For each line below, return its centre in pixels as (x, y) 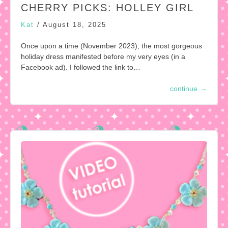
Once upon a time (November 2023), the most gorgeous (111, 46)
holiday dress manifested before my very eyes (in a (103, 57)
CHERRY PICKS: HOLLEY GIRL (107, 8)
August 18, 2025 (75, 25)
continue (184, 89)
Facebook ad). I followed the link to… (81, 67)
